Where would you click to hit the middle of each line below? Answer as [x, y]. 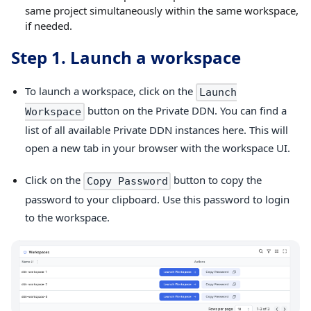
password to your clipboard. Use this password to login [157, 199]
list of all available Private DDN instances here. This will [157, 129]
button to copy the [217, 179]
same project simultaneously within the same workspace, [162, 10]
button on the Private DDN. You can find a [185, 110]
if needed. [49, 25]
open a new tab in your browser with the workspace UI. [158, 148]
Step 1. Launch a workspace [126, 57]
